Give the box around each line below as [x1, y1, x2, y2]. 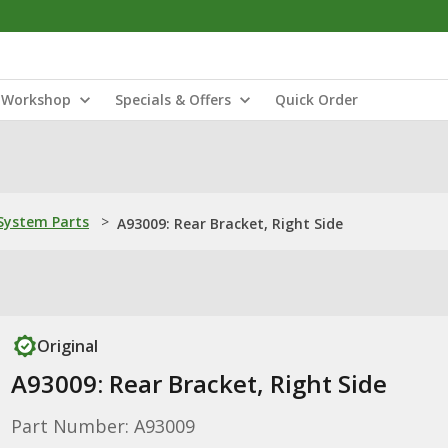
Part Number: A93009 [10, 414, 195, 438]
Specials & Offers [115, 90, 231, 109]
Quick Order [275, 90, 358, 109]
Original [36, 335, 98, 357]
